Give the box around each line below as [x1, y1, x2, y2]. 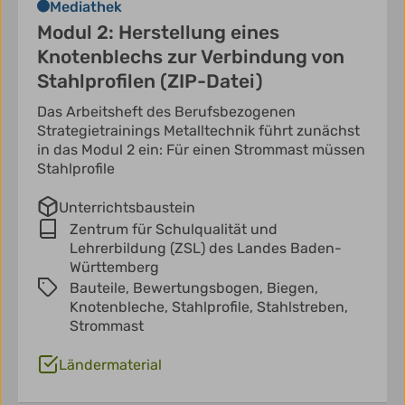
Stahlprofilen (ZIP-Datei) [37, 70, 263, 93]
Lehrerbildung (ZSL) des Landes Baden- [70, 240, 342, 258]
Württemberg [70, 259, 159, 277]
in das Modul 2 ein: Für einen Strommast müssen [37, 141, 365, 159]
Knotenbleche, [70, 298, 172, 316]
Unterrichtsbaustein [59, 199, 195, 217]
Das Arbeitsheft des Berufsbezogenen [37, 103, 296, 121]
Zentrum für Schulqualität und [70, 221, 278, 239]
